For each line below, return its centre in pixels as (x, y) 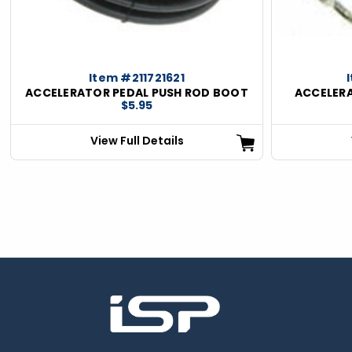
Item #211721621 (137, 77)
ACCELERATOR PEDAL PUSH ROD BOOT (137, 92)
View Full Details (137, 140)
